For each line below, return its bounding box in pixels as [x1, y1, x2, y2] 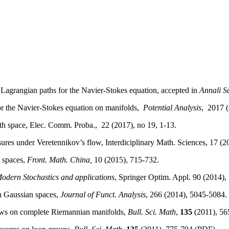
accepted [161, 86, 189, 95]
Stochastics [23, 173, 59, 182]
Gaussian [4, 190, 33, 199]
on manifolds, [93, 103, 139, 112]
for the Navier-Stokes [56, 86, 129, 95]
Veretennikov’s [37, 138, 85, 147]
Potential [143, 103, 172, 112]
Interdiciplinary [105, 138, 154, 147]
